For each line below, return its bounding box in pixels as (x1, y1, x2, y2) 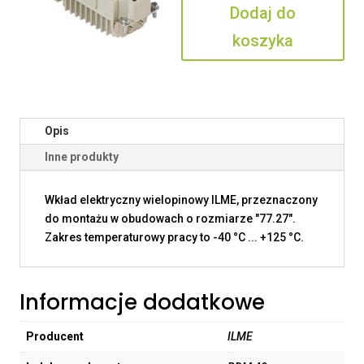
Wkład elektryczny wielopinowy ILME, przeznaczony (45, 193, 318, 207)
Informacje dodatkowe (19, 288, 265, 318)
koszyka (232, 31, 293, 51)
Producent (26, 330, 84, 344)
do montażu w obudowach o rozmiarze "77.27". (45, 212, 296, 226)
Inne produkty (45, 150, 119, 164)
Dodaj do (230, 3, 296, 24)
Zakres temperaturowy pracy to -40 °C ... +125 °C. (45, 231, 304, 245)
